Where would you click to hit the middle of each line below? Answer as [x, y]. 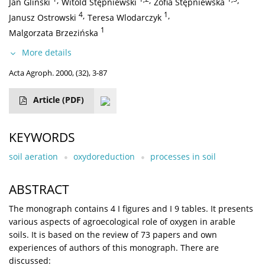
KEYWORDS [42, 138]
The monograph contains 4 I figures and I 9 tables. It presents [131, 209]
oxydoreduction [104, 157]
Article [48, 100]
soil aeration [33, 157]
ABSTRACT [39, 190]
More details [47, 53]
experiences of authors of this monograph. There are [114, 248]
